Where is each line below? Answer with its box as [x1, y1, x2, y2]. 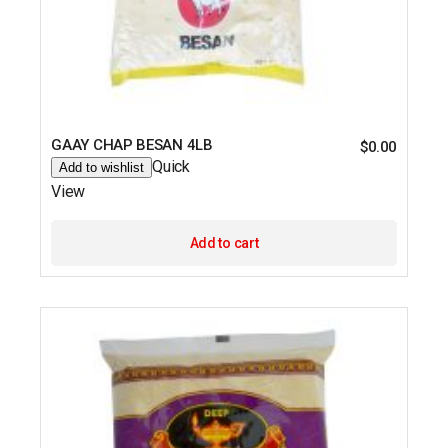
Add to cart [189, 234, 259, 251]
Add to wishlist [59, 159, 145, 175]
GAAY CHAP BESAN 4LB [51, 135, 213, 154]
